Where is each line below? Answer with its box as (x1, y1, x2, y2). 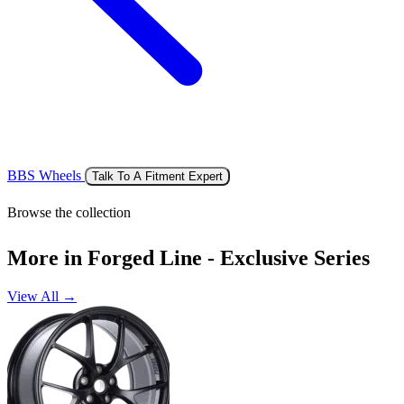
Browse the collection (7, 204, 131, 220)
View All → (7, 288, 77, 304)
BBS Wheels (7, 167, 85, 183)
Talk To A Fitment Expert (92, 169, 223, 183)
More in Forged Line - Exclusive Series (7, 245, 370, 270)
